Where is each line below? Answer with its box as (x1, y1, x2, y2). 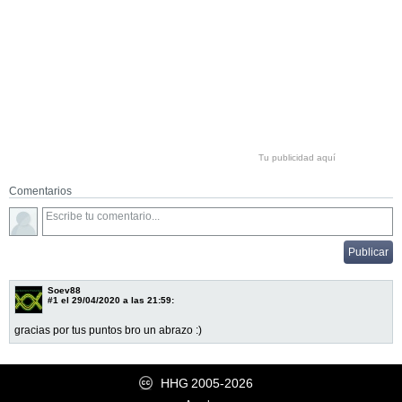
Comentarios (9, 184, 72, 197)
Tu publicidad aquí (258, 152, 336, 162)
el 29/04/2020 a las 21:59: (58, 294, 174, 305)
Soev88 (48, 284, 81, 295)
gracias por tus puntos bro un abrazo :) (14, 323, 202, 336)
